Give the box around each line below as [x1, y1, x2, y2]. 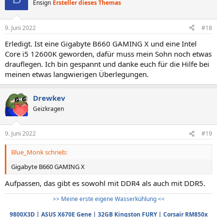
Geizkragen [33, 104, 64, 113]
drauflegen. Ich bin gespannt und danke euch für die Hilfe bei [5, 59, 209, 69]
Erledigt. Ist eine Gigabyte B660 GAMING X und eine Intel [5, 38, 197, 48]
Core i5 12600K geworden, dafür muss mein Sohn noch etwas [5, 48, 212, 59]
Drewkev [33, 93, 65, 103]
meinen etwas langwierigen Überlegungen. [5, 69, 149, 79]
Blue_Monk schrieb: [11, 148, 67, 156]
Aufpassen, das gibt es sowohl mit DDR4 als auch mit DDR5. [5, 178, 205, 188]
